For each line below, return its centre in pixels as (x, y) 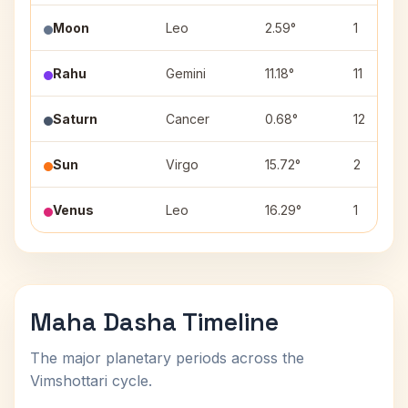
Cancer (188, 119)
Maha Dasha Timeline (154, 322)
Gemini (186, 73)
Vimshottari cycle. (91, 381)
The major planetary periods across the (167, 358)
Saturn (75, 119)
